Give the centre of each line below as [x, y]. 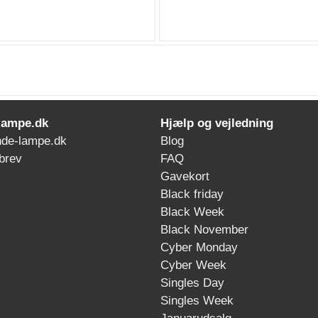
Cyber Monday [199, 247]
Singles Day [192, 283]
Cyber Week [193, 265]
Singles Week [197, 301]
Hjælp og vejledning [215, 123]
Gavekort [185, 176]
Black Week [192, 212]
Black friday [192, 194]
